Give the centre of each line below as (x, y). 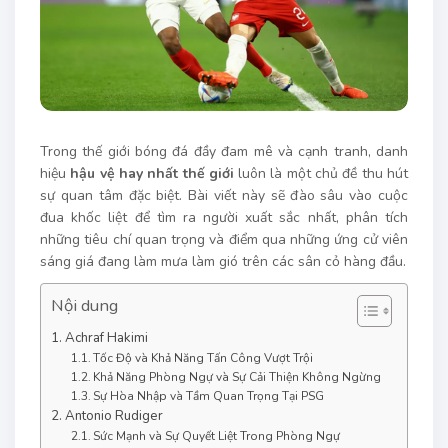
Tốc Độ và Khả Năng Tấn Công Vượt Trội (203, 358)
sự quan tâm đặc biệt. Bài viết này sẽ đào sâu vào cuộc (224, 196)
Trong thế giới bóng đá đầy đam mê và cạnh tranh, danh (224, 152)
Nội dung (84, 306)
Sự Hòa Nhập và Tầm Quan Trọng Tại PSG (209, 396)
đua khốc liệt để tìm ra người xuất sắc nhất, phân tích (224, 218)
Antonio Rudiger (113, 416)
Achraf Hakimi (106, 338)
